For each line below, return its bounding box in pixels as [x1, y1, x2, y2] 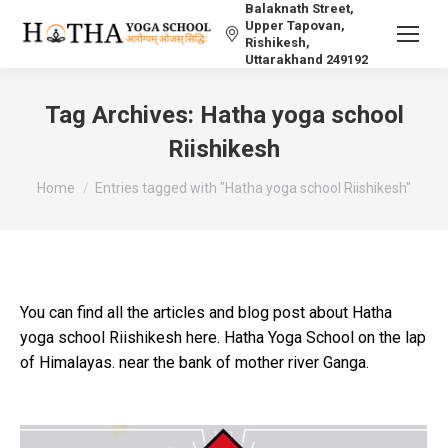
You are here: [37, 169, 126, 188]
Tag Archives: [44, 101, 200, 129]
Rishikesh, [245, 35, 310, 50]
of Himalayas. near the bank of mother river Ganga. [20, 353, 369, 372]
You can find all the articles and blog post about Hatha [20, 303, 392, 322]
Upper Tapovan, [245, 18, 345, 33]
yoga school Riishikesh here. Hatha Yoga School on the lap [20, 328, 426, 347]
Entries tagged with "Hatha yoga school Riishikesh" [95, 180, 411, 196]
